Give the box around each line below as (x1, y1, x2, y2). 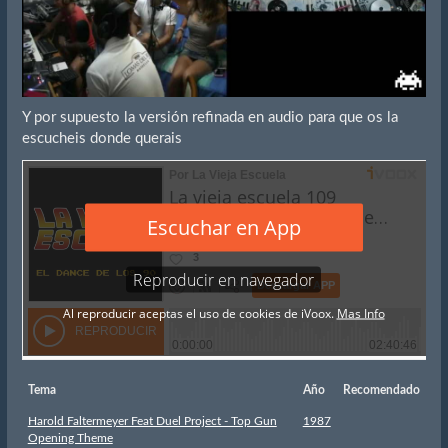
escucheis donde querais (21, 131, 182, 147)
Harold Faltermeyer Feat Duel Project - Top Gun (27, 415, 277, 428)
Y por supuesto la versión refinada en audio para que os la (21, 110, 398, 126)
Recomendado (342, 384, 420, 397)
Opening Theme (27, 432, 113, 445)
